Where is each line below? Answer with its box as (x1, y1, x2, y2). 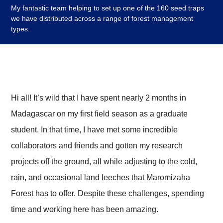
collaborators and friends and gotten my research (11, 141, 183, 150)
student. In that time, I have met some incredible (11, 125, 178, 134)
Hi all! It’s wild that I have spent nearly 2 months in (11, 93, 187, 102)
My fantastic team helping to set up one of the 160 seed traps (11, 3, 205, 12)
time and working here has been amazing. (11, 205, 159, 214)
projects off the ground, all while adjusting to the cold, (11, 157, 198, 166)
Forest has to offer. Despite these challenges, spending (11, 189, 205, 198)
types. (11, 24, 30, 33)
